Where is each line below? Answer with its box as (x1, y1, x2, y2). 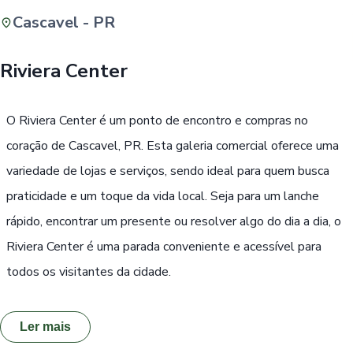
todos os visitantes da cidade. (6, 262, 171, 281)
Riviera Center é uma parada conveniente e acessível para (6, 237, 321, 255)
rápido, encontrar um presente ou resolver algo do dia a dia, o (6, 212, 341, 230)
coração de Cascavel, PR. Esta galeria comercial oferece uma (6, 136, 339, 154)
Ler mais (20, 320, 71, 333)
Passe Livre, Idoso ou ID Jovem (131, 87, 274, 100)
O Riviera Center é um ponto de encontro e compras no (6, 111, 308, 129)
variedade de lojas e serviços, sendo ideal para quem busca (6, 162, 329, 180)
